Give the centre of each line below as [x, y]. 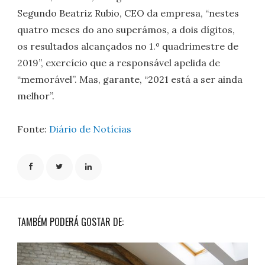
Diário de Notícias [91, 129]
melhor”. [36, 96]
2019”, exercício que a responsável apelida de [119, 62]
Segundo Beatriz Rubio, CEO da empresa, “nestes [128, 13]
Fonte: [33, 129]
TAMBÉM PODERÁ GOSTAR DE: [71, 222]
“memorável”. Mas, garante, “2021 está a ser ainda [130, 79]
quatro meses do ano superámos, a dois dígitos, [126, 29]
